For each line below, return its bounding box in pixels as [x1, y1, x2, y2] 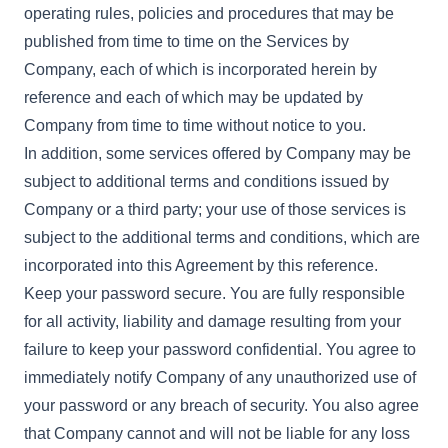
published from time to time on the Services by [24, 33, 349, 50]
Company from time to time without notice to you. [24, 117, 366, 134]
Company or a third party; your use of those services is [24, 201, 406, 218]
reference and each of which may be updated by [24, 89, 363, 106]
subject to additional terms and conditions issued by [24, 173, 389, 190]
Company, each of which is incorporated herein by [24, 61, 377, 78]
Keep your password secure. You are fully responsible [24, 285, 405, 302]
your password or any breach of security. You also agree [24, 397, 419, 414]
